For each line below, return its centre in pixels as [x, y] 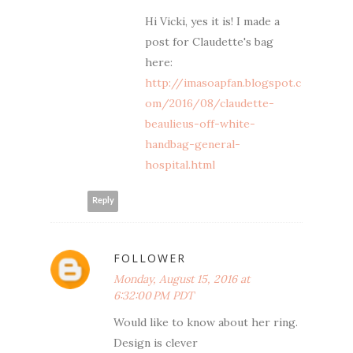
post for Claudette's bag [209, 41]
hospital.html [180, 164]
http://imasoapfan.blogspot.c [223, 82]
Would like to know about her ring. [206, 322]
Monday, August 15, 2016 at [182, 279]
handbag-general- [193, 144]
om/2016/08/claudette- [210, 103]
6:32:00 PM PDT [154, 295]
